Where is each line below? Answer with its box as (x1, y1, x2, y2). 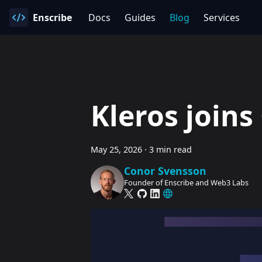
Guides (125, 11, 156, 24)
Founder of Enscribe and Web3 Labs (124, 177, 249, 188)
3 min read (149, 144, 192, 155)
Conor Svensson (124, 164, 207, 178)
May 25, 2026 (90, 144, 142, 155)
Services (204, 11, 240, 24)
